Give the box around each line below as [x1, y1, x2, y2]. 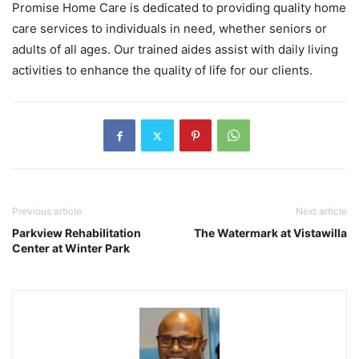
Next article [296, 205, 347, 218]
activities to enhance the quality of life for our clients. [12, 63, 313, 79]
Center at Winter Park [12, 241, 130, 256]
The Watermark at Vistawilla [194, 226, 347, 240]
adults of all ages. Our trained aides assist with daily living [12, 42, 338, 58]
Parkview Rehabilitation [12, 226, 141, 240]
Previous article [12, 205, 82, 218]
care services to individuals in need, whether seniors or [12, 21, 327, 37]
